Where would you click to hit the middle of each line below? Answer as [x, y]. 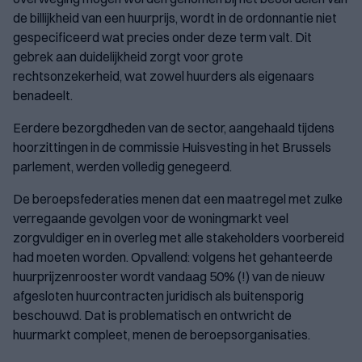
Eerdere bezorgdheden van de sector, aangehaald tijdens [174, 128]
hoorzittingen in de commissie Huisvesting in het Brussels [172, 147]
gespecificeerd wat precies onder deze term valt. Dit [162, 38]
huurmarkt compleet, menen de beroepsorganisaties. [163, 335]
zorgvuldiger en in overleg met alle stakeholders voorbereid [179, 238]
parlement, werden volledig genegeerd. [122, 167]
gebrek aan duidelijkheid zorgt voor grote [128, 57]
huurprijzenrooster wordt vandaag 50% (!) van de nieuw [169, 277]
